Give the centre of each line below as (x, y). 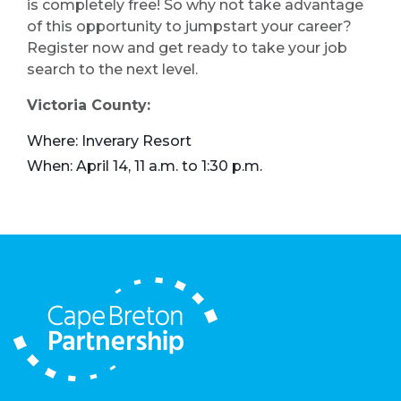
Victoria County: (89, 106)
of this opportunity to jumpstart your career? (189, 27)
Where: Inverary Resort (109, 141)
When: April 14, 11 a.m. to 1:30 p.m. (145, 166)
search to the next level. (112, 70)
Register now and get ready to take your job (187, 48)
